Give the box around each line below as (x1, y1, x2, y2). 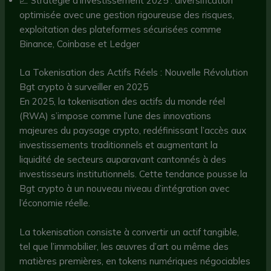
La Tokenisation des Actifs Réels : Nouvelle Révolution (19, 66, 249, 78)
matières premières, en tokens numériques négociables (19, 255, 251, 267)
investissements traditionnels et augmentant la (19, 139, 218, 151)
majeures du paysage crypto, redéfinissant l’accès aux (19, 124, 247, 136)
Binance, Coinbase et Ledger (19, 38, 140, 50)
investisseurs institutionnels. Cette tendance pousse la (19, 168, 248, 180)
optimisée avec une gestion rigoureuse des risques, (19, 9, 235, 21)
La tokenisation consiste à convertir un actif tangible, (19, 226, 240, 238)
